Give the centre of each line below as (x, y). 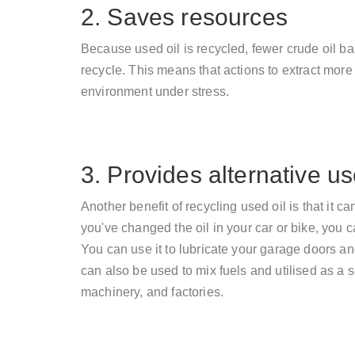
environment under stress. (155, 92)
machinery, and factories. (153, 292)
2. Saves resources (184, 17)
